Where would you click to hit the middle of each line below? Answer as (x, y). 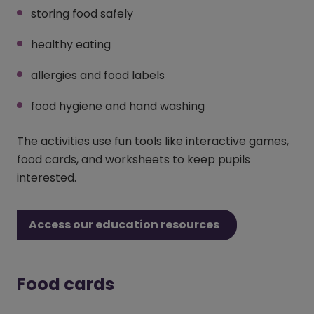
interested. (47, 178)
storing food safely (82, 14)
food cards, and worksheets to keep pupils (134, 159)
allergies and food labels (98, 75)
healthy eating (71, 45)
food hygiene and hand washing (118, 106)
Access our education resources (124, 225)
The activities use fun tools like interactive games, (153, 141)
